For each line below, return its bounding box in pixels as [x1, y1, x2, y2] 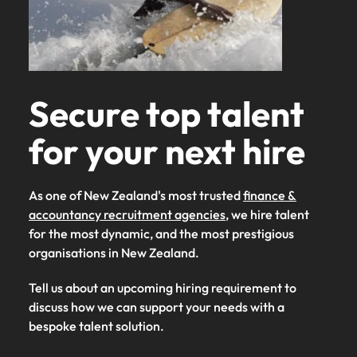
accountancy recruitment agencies [29, 206, 226, 222]
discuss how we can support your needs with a [29, 298, 284, 315]
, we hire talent [226, 206, 309, 222]
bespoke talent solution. [29, 317, 164, 334]
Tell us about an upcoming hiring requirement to [29, 279, 296, 296]
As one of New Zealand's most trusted [29, 186, 243, 203]
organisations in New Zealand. [29, 244, 199, 261]
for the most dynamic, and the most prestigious [29, 225, 294, 241]
